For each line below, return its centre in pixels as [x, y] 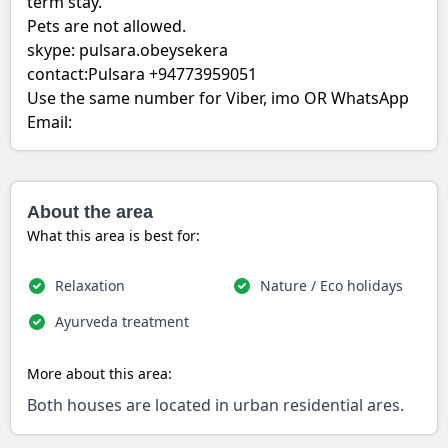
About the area [90, 212]
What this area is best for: [113, 235]
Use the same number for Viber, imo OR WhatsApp [218, 98]
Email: [49, 122]
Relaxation [90, 285]
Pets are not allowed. [106, 26]
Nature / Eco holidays [331, 285]
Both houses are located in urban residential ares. [215, 405]
